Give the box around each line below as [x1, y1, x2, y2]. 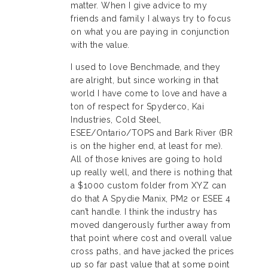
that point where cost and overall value [71, 233, 232, 243]
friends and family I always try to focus [71, 13, 232, 23]
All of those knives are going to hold [71, 154, 223, 164]
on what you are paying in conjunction [71, 26, 230, 36]
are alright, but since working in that [71, 75, 219, 85]
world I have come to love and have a [71, 88, 227, 98]
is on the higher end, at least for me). [71, 141, 223, 151]
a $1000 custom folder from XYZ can [71, 180, 227, 190]
